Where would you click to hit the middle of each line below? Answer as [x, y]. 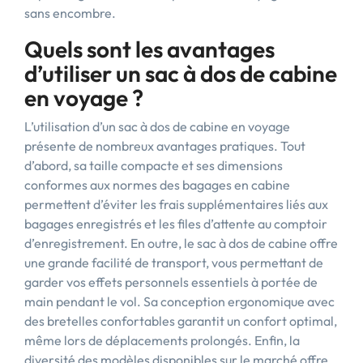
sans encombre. [70, 13]
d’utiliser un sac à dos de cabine [181, 73]
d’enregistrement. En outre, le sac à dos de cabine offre [181, 243]
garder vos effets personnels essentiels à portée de [171, 282]
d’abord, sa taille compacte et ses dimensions [154, 165]
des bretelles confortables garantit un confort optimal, [181, 321]
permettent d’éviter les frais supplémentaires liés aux [176, 204]
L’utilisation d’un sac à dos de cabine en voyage [157, 126]
